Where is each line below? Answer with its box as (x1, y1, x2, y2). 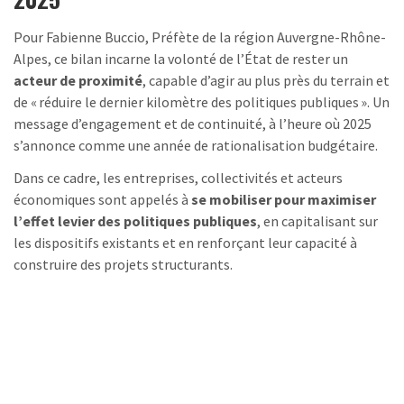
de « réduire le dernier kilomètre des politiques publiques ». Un (14, 92, 390, 111)
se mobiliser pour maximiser (191, 189, 376, 208)
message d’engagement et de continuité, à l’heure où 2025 (14, 114, 372, 133)
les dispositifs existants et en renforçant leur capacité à (14, 233, 357, 252)
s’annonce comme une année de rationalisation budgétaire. (14, 135, 378, 154)
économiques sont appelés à (14, 189, 191, 208)
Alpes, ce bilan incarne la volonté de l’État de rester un (14, 49, 348, 68)
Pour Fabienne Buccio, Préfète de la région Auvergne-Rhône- (14, 27, 386, 46)
